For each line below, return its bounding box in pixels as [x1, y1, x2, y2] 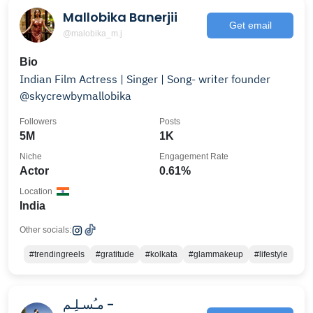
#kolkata [145, 249, 177, 259]
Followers [20, 117, 57, 126]
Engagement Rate [159, 152, 228, 161]
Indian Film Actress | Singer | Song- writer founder [20, 72, 231, 86]
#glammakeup [189, 249, 243, 259]
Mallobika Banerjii [63, 8, 177, 26]
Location [20, 187, 52, 196]
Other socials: [20, 225, 71, 235]
